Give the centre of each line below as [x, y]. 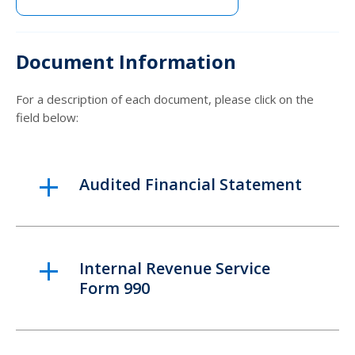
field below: [47, 117]
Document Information [126, 61]
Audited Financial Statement [191, 184]
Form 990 [115, 288]
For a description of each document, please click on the [165, 99]
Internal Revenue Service [175, 268]
